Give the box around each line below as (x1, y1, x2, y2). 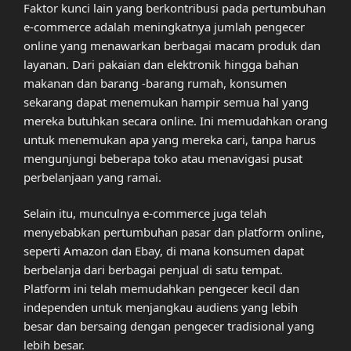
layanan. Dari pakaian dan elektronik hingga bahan (24, 56, 299, 72)
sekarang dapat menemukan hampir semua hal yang (24, 93, 309, 110)
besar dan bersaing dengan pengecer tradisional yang (24, 318, 314, 335)
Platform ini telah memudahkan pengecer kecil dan (24, 280, 299, 297)
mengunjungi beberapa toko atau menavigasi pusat (24, 150, 302, 166)
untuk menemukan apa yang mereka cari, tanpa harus (24, 131, 316, 147)
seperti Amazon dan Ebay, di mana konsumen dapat (24, 243, 304, 259)
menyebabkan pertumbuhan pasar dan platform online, (24, 224, 324, 241)
